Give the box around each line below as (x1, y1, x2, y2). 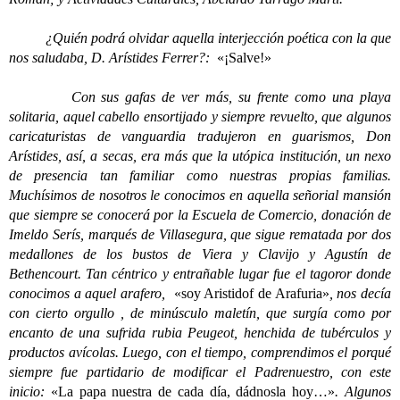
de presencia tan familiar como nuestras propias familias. (9, 168, 391, 183)
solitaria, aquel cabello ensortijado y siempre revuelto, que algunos (9, 109, 391, 124)
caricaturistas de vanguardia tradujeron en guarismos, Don (9, 129, 391, 144)
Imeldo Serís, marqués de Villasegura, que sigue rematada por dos (9, 227, 391, 242)
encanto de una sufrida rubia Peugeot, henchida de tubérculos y (9, 325, 391, 340)
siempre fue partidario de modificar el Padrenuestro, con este (9, 364, 391, 379)
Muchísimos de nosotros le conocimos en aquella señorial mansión (9, 187, 391, 203)
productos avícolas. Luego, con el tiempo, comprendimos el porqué (9, 345, 391, 360)
